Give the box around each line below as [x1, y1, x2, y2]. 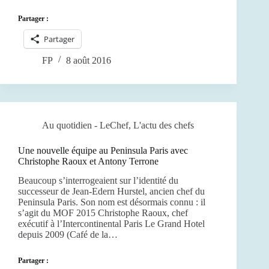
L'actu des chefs [133, 119, 194, 130]
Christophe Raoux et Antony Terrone [18, 156, 159, 166]
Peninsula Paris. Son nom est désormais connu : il [18, 197, 205, 208]
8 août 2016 [66, 55, 111, 65]
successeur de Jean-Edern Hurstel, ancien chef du [18, 186, 205, 197]
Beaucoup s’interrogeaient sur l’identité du [18, 175, 178, 186]
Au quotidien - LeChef [42, 119, 128, 130]
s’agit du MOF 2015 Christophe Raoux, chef [18, 208, 188, 219]
